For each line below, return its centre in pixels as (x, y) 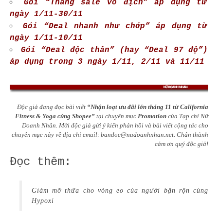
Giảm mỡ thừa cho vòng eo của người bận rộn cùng (120, 190)
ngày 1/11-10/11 (46, 38)
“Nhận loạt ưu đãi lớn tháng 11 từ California (148, 107)
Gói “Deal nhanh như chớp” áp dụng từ (115, 27)
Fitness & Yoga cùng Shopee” (55, 116)
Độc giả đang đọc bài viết (52, 107)
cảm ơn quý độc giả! (182, 144)
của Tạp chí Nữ (187, 116)
